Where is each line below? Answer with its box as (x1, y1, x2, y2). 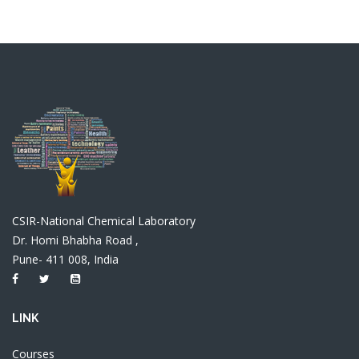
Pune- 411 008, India (12, 252, 119, 267)
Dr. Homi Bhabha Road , (12, 232, 139, 248)
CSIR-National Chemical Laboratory (12, 213, 196, 228)
